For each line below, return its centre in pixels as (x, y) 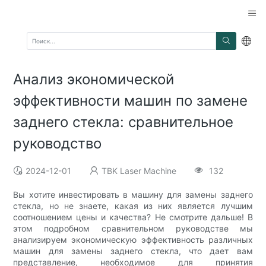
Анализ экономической (94, 79)
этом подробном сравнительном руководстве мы (133, 228)
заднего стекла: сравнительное (123, 122)
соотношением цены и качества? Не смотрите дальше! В (133, 217)
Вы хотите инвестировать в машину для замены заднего (133, 194)
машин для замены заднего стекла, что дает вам (133, 251)
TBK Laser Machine (139, 170)
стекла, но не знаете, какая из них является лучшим (133, 205)
